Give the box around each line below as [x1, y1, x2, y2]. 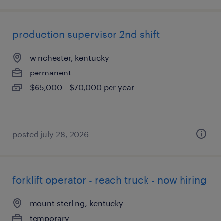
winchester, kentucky [30, 53, 109, 62]
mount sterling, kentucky [30, 198, 123, 208]
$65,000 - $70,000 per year [30, 82, 134, 92]
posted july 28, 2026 [12, 129, 89, 139]
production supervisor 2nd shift [12, 28, 160, 40]
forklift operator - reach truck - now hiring [12, 174, 207, 185]
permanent [30, 68, 71, 77]
